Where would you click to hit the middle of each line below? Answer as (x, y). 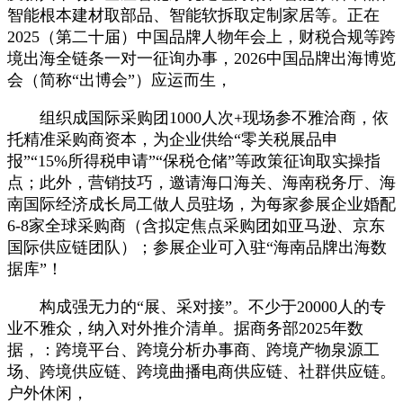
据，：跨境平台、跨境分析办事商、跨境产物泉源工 (193, 349)
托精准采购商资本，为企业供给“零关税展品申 (173, 139)
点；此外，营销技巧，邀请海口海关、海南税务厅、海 (201, 182)
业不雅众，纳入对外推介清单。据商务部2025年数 (185, 328)
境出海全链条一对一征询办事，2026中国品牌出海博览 (201, 58)
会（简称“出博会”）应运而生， (120, 80)
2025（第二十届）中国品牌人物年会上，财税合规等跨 (201, 36)
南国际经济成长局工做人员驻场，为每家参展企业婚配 (201, 204)
